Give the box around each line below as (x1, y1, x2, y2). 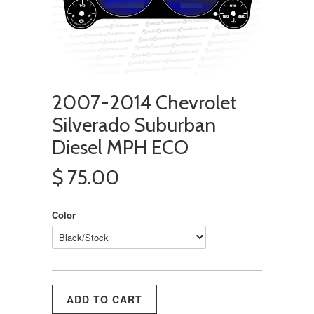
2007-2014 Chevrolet (52, 90, 237, 114)
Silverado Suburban (52, 112, 216, 137)
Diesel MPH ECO (52, 135, 189, 159)
